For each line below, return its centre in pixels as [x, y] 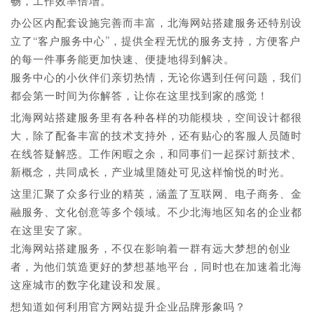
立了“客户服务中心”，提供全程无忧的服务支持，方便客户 [156, 41]
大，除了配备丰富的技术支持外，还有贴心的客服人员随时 [156, 136]
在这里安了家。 [50, 230]
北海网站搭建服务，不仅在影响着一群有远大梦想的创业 [151, 248]
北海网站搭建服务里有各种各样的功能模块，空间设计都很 [156, 117]
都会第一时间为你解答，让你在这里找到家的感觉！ [139, 96]
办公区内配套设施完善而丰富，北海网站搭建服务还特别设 [156, 23]
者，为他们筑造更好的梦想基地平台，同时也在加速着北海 [156, 267]
